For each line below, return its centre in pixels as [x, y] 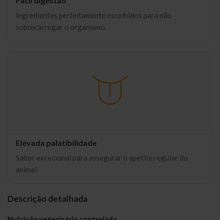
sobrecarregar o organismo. [61, 27]
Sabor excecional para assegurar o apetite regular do [102, 158]
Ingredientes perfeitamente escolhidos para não [94, 15]
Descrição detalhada [47, 198]
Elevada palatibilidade [56, 143]
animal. [27, 169]
